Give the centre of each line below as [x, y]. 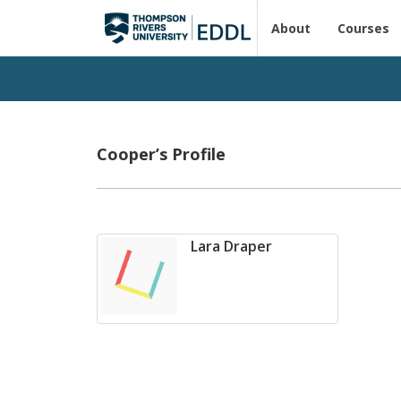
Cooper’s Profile [162, 154]
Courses [363, 28]
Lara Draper [232, 247]
